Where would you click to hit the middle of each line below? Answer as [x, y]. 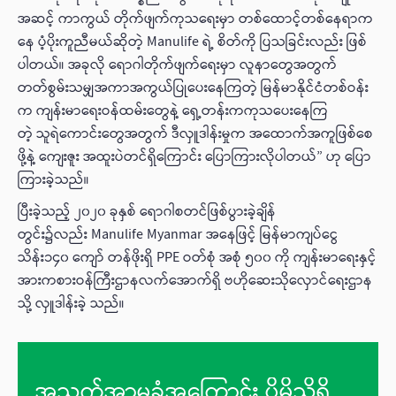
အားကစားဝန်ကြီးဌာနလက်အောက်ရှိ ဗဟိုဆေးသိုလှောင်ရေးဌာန [195, 281]
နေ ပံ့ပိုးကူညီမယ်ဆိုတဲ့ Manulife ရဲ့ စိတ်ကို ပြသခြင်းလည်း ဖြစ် [192, 42]
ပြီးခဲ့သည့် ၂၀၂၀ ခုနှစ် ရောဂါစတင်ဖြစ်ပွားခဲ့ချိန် [147, 212]
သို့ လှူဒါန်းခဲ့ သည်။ [75, 304]
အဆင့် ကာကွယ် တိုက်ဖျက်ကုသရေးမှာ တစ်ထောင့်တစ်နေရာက [195, 19]
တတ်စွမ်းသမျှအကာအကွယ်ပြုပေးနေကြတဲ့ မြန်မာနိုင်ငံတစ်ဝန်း [193, 88]
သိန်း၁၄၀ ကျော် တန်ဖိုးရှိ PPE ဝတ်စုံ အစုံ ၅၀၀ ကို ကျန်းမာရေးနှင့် [197, 258]
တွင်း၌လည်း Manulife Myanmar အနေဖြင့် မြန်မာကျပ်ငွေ [178, 235]
